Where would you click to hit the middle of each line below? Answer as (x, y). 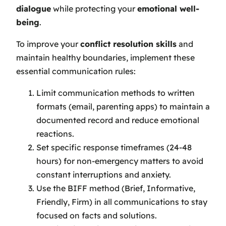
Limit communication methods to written (116, 93)
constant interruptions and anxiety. (104, 175)
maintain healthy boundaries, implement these (105, 58)
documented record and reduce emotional (118, 120)
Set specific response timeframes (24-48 (114, 148)
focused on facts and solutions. (97, 216)
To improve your (48, 44)
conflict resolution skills (128, 44)
